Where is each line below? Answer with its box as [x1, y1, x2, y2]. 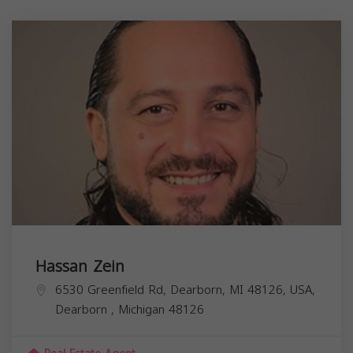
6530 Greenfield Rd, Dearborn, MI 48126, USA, [55, 278, 315, 301]
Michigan [118, 298, 169, 321]
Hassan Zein [35, 251, 124, 281]
